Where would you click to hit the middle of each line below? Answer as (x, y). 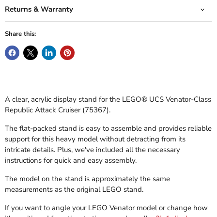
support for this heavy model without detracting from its (95, 139)
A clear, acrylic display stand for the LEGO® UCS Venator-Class (108, 100)
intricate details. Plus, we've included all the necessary (93, 150)
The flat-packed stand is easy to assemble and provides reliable (108, 129)
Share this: (20, 34)
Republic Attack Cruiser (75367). (58, 110)
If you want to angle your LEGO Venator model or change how (106, 208)
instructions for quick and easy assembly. (71, 161)
